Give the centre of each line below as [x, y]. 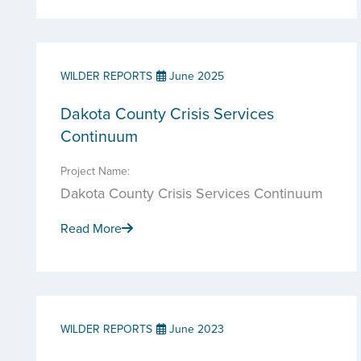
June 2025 [195, 76]
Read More [91, 228]
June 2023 [195, 329]
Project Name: [95, 171]
